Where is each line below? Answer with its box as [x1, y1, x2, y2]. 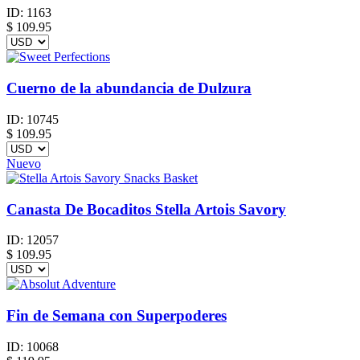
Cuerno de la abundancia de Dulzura [6, 80, 252, 97]
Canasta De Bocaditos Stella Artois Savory [6, 200, 286, 218]
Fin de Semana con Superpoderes [6, 307, 227, 325]
